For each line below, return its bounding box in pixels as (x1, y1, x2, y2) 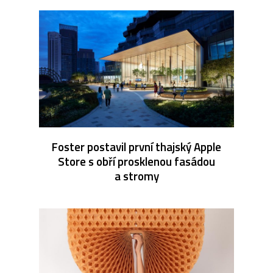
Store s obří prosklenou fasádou (58, 152, 215, 170)
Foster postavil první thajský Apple (52, 137, 221, 155)
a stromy (114, 166, 159, 185)
